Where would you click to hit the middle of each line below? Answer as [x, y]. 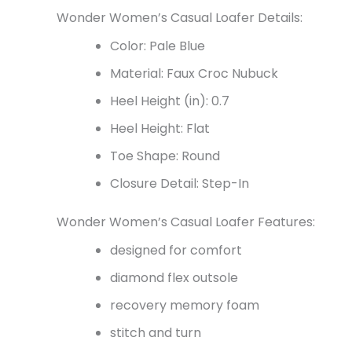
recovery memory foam [185, 305]
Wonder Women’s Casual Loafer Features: [186, 222]
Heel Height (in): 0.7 [170, 101]
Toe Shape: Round [165, 156]
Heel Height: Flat [160, 128]
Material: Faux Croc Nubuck [194, 73]
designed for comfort [176, 250]
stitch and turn [156, 332]
